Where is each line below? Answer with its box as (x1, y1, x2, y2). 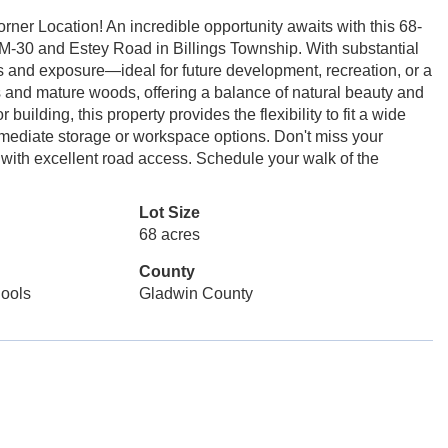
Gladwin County (138, 285, 253, 302)
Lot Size (138, 204, 200, 221)
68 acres (138, 226, 200, 243)
